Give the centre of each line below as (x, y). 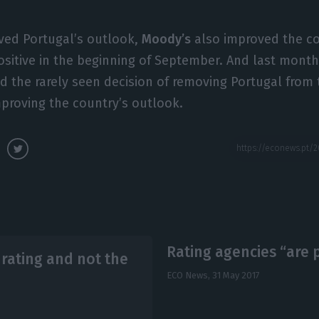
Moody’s (167, 40)
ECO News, (189, 276)
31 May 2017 (236, 276)
